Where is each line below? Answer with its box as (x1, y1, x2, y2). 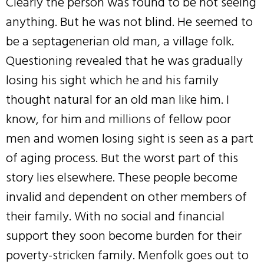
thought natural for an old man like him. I (6, 89, 229, 111)
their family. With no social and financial (6, 206, 225, 227)
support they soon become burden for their (6, 225, 242, 247)
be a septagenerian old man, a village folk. (6, 31, 234, 52)
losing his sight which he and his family (6, 70, 219, 91)
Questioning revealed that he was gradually (6, 50, 243, 72)
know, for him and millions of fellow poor (6, 108, 231, 130)
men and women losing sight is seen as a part (6, 128, 253, 150)
